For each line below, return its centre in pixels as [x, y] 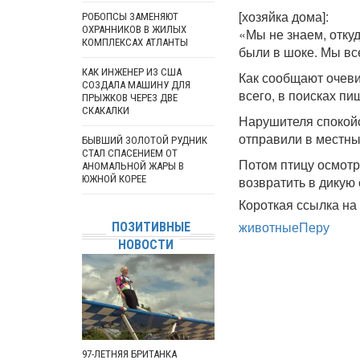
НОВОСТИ [145, 245]
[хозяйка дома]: [284, 16]
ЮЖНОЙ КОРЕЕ [114, 179]
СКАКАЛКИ [106, 110]
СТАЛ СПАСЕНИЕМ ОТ [130, 153]
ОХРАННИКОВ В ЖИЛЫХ [134, 29]
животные [269, 227]
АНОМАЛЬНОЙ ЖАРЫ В [133, 166]
